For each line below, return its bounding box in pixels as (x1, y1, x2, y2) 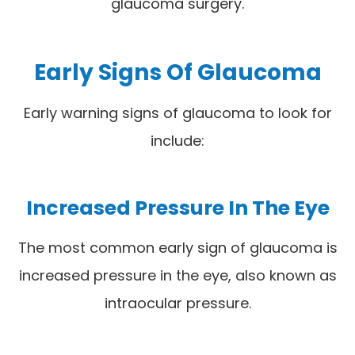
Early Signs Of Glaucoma (33, 55, 322, 88)
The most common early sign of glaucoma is (17, 237, 338, 258)
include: (151, 130, 204, 151)
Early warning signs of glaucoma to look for (23, 102, 332, 123)
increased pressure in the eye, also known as (18, 265, 337, 285)
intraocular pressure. (104, 292, 251, 313)
